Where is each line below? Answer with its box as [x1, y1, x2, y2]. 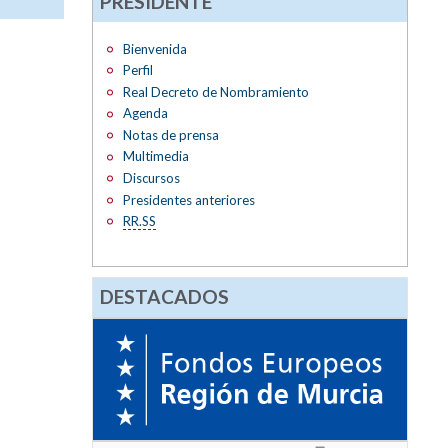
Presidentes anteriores [122, 191, 255, 208]
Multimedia [122, 148, 189, 165]
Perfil [122, 62, 153, 79]
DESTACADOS [100, 284, 230, 308]
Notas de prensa [122, 126, 219, 143]
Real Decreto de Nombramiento [122, 83, 309, 100]
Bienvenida [122, 40, 187, 57]
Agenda [122, 105, 168, 122]
